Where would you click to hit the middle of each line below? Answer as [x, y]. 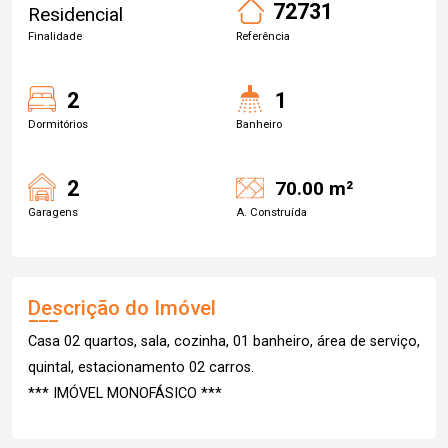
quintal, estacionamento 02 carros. [141, 367]
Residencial [75, 14]
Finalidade [55, 36]
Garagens [53, 212]
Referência [263, 36]
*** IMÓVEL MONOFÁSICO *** [125, 393]
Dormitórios [58, 124]
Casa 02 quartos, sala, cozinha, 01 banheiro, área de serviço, [224, 341]
